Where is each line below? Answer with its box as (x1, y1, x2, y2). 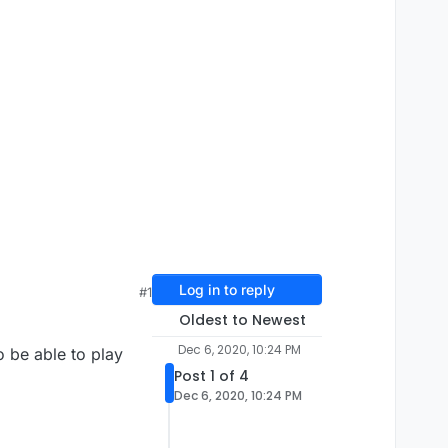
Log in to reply (178, 281, 275, 299)
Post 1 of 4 (174, 366, 249, 387)
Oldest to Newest (178, 310, 306, 331)
